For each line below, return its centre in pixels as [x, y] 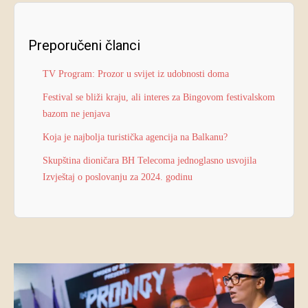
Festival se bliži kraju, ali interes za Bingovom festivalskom [159, 97]
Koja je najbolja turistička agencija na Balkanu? [135, 137]
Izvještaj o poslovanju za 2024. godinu [118, 177]
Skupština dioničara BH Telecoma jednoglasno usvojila [150, 160]
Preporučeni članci [84, 45]
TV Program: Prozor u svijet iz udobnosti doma [136, 74]
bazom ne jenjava [76, 113]
